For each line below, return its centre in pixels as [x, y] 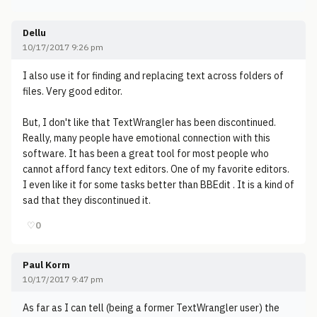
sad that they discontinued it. [87, 200]
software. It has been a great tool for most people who [146, 154]
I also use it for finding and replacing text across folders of [153, 76]
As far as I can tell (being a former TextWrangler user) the [151, 308]
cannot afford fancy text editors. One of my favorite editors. [156, 169]
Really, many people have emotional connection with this [146, 138]
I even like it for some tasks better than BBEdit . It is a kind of [158, 185]
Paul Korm [46, 265]
